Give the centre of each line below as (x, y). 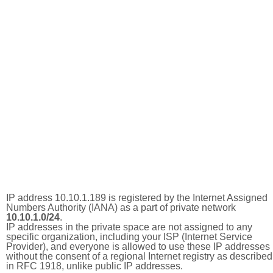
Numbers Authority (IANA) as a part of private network (121, 207)
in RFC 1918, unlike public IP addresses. (94, 266)
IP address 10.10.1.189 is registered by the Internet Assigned (137, 198)
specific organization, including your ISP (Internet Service (129, 237)
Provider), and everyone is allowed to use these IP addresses (138, 246)
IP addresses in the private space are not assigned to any (129, 227)
